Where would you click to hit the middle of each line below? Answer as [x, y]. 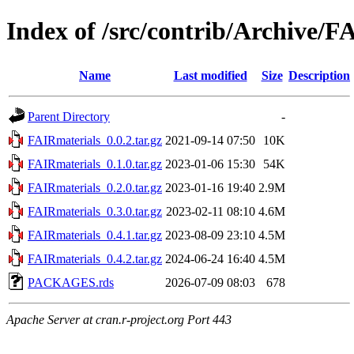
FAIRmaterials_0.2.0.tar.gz [95, 187]
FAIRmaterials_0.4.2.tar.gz [95, 258]
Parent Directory [69, 116]
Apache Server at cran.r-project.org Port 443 [119, 319]
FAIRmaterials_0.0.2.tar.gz [95, 140]
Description [319, 75]
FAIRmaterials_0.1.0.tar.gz [95, 164]
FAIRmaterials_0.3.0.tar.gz [95, 211]
